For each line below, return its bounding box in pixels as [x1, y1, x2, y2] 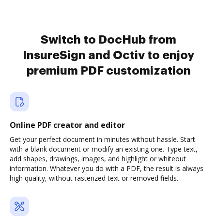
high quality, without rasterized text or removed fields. [10, 173, 178, 183]
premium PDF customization [26, 65, 191, 77]
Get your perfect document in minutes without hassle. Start [10, 135, 195, 144]
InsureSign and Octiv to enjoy [23, 49, 194, 61]
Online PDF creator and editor [10, 120, 125, 130]
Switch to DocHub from [41, 34, 176, 46]
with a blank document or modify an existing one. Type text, [10, 144, 198, 154]
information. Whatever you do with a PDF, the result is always [10, 164, 203, 173]
